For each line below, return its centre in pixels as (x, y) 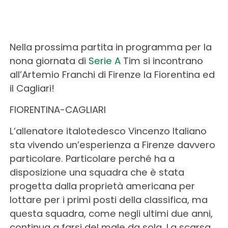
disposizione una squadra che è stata (97, 173)
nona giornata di (49, 61)
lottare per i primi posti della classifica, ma (108, 200)
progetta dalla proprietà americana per (102, 186)
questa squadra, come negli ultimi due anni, (111, 214)
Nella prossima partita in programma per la (110, 47)
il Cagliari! (32, 89)
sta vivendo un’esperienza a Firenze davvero (112, 145)
